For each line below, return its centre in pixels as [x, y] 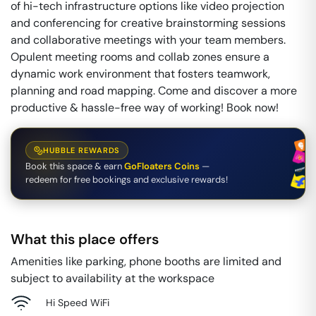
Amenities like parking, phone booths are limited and [146, 261]
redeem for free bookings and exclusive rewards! [127, 180]
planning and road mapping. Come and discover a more [154, 91]
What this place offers [85, 239]
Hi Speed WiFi [78, 302]
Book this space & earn [74, 166]
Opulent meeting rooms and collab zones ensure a [140, 57]
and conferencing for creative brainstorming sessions [148, 23]
